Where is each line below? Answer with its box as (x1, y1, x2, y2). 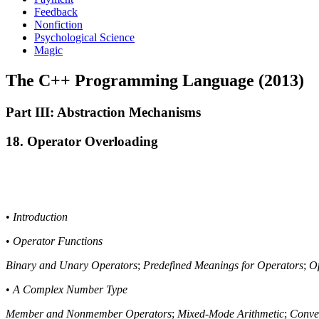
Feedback (34, 6, 78, 18)
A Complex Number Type (13, 283, 127, 296)
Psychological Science (34, 31, 135, 43)
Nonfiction (34, 19, 83, 31)
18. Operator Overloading (6, 133, 158, 149)
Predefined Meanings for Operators (143, 259, 303, 272)
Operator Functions (13, 235, 103, 248)
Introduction (13, 211, 68, 224)
